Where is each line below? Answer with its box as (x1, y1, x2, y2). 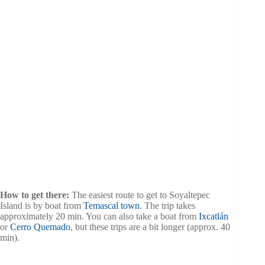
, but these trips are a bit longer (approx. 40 (70, 222, 230, 232)
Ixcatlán (199, 211, 228, 221)
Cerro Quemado (10, 222, 70, 232)
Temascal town (83, 201, 140, 211)
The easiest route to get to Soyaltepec (69, 190, 210, 200)
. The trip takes (140, 201, 195, 211)
